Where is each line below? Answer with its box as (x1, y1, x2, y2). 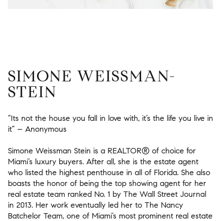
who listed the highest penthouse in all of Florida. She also (8, 167, 210, 177)
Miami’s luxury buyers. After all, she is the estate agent (8, 156, 198, 166)
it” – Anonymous (8, 124, 67, 134)
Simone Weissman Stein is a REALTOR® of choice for (8, 146, 196, 155)
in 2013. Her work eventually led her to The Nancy (8, 200, 183, 210)
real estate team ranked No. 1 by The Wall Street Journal (8, 189, 206, 199)
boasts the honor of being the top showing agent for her (8, 178, 206, 188)
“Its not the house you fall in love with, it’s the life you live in (8, 113, 213, 123)
